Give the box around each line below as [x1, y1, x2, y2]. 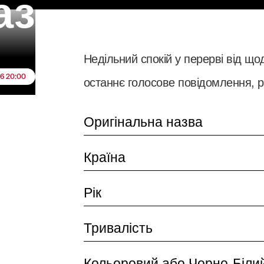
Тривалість [83, 220, 153, 236]
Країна [83, 150, 126, 165]
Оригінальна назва [83, 114, 203, 130]
